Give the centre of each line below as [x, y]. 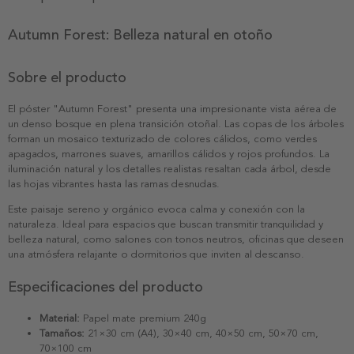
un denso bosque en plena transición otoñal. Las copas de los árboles [176, 124]
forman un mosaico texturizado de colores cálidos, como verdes [162, 139]
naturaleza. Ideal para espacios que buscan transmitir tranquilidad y [166, 224]
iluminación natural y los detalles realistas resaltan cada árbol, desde [169, 169]
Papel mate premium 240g [143, 318]
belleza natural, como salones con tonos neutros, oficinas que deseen [176, 239]
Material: [60, 318]
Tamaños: [62, 333]
